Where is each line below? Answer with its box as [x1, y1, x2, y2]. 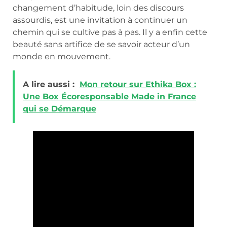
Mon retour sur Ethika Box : [80, 79, 196, 89]
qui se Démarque [23, 103, 96, 113]
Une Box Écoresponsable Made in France [23, 91, 196, 101]
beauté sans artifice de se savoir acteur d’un [13, 40, 190, 50]
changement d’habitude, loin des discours [13, 3, 184, 13]
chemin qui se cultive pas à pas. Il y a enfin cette [13, 27, 207, 37]
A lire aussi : [23, 79, 74, 89]
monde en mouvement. [13, 52, 110, 62]
